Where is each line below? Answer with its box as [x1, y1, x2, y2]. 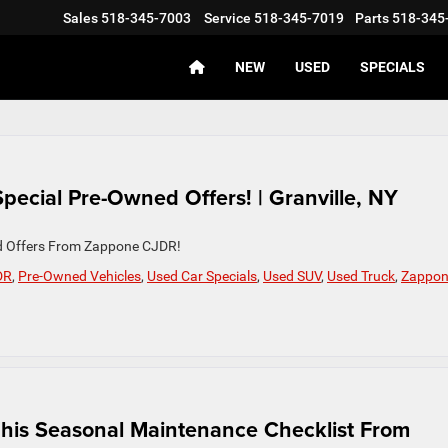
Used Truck [327, 268, 395, 284]
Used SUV [263, 268, 321, 284]
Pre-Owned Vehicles [18, 268, 141, 284]
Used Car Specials [147, 268, 257, 284]
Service [204, 10, 251, 27]
